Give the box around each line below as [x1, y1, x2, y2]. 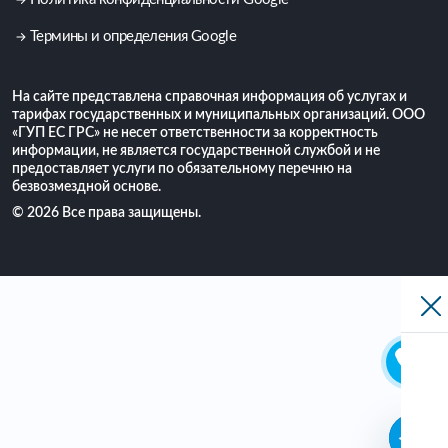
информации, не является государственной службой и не [12, 144, 380, 159]
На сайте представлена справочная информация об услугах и [12, 90, 407, 105]
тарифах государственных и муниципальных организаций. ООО [12, 108, 425, 123]
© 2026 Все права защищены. [12, 206, 201, 221]
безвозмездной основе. [12, 180, 161, 195]
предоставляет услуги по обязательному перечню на [12, 162, 352, 177]
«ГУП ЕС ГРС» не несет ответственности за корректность [12, 126, 378, 141]
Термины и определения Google [30, 29, 237, 45]
